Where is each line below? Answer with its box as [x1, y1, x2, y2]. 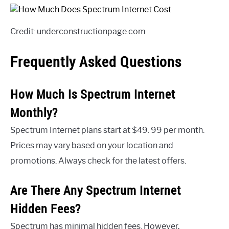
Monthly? [10, 104, 58, 121]
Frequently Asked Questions [10, 52, 181, 71]
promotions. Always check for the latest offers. [10, 155, 186, 166]
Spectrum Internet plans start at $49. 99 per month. [10, 125, 204, 135]
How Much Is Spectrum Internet [10, 85, 175, 102]
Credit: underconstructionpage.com [10, 26, 146, 36]
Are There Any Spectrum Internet [10, 181, 181, 198]
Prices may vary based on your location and [10, 140, 173, 150]
